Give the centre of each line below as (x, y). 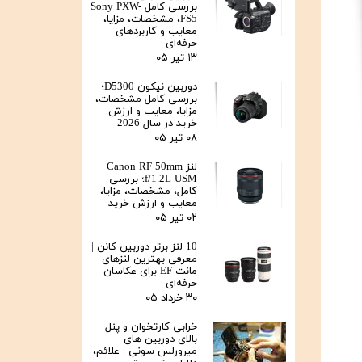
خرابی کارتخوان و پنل (151, 328)
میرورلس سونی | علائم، (145, 352)
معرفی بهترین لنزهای (149, 260)
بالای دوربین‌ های (160, 340)
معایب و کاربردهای (156, 32)
